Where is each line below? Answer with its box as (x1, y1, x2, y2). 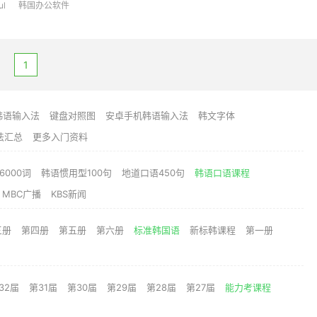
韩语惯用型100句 (41, 167, 112, 178)
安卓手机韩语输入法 (105, 110, 188, 121)
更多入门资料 (33, 131, 88, 142)
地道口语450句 (122, 167, 185, 178)
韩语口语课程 (195, 167, 250, 178)
